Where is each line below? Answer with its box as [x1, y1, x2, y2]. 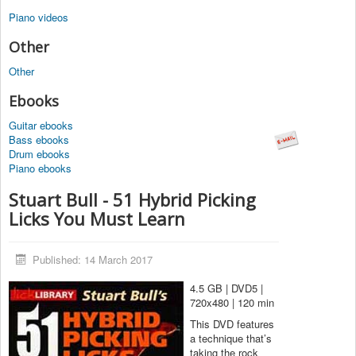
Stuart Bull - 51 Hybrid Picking [9, 188, 256, 212]
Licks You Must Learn [9, 207, 185, 231]
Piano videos [9, 10, 68, 25]
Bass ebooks [9, 132, 69, 148]
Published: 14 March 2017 [33, 252, 153, 268]
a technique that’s [190, 331, 272, 346]
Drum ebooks [9, 146, 70, 162]
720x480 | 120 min [190, 295, 274, 311]
